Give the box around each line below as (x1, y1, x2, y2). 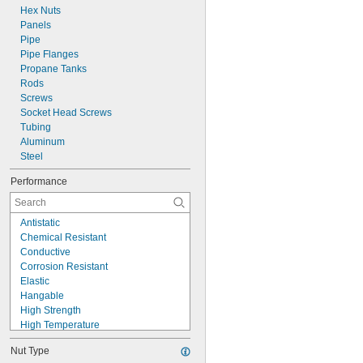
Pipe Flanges (20, 49, 79, 60)
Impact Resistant (20, 348, 93, 360)
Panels (20, 19, 51, 31)
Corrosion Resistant (20, 261, 108, 272)
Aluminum (20, 136, 65, 147)
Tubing (20, 122, 51, 133)
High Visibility (20, 334, 80, 345)
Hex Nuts (20, 5, 61, 16)
